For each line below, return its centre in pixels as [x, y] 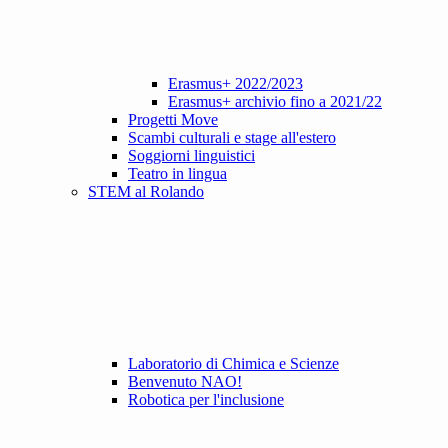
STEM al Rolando [146, 192]
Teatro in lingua [177, 174]
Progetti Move [173, 120]
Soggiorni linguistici [191, 156]
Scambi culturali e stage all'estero [232, 138]
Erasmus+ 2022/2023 [235, 84]
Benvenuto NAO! [185, 382]
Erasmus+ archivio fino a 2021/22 [275, 102]
